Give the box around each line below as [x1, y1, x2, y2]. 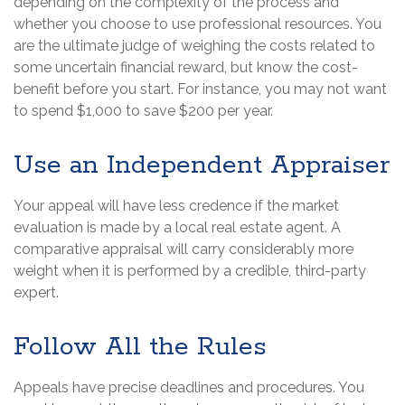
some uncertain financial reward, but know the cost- [14, 59, 358, 77]
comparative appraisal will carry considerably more [14, 240, 353, 259]
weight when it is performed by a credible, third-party [14, 262, 366, 280]
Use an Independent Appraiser [14, 149, 390, 183]
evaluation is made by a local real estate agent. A [14, 219, 341, 237]
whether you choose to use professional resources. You [14, 15, 381, 33]
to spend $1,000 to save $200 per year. [14, 102, 273, 120]
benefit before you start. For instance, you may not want [14, 80, 387, 99]
